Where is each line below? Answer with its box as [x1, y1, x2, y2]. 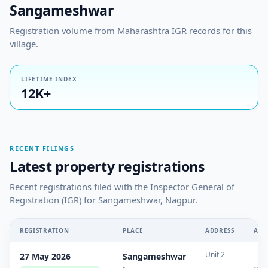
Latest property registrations [10, 157, 205, 176]
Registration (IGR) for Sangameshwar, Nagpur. [10, 194, 197, 206]
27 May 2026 [20, 251, 71, 263]
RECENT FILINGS [10, 143, 75, 153]
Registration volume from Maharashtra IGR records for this [10, 25, 252, 37]
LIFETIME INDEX [21, 75, 77, 84]
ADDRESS [205, 226, 234, 235]
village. [10, 38, 38, 50]
